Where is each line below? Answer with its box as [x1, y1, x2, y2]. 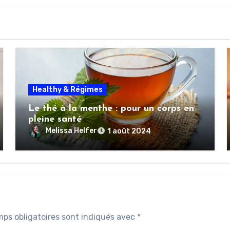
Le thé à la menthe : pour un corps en [28, 103, 194, 113]
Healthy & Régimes [32, 85, 103, 94]
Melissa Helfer [45, 126, 97, 135]
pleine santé [28, 114, 82, 124]
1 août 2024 [107, 126, 151, 136]
